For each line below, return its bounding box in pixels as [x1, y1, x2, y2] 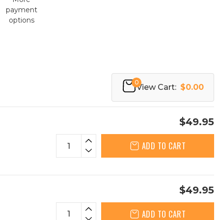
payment [5, 5, 37, 14]
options [8, 16, 34, 25]
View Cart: [137, 82, 176, 92]
